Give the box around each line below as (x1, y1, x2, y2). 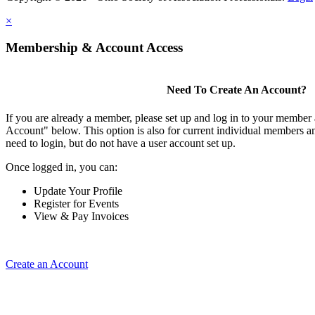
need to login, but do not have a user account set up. (6, 136, 236, 149)
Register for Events (34, 197, 119, 210)
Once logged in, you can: (6, 160, 117, 173)
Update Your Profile (34, 184, 122, 197)
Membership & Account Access (6, 40, 183, 56)
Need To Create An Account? (166, 84, 307, 96)
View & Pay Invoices (34, 210, 129, 222)
